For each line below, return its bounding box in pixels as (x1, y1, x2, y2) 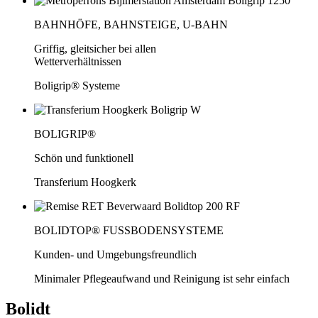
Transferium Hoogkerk (34, 176, 136, 189)
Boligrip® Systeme (34, 79, 120, 92)
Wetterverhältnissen (34, 55, 121, 68)
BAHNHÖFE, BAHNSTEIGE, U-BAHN (34, 18, 228, 31)
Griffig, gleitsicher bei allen (34, 43, 156, 55)
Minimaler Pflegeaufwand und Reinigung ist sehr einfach (34, 273, 290, 285)
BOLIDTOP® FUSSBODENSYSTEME (34, 224, 224, 237)
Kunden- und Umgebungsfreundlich (34, 248, 197, 261)
